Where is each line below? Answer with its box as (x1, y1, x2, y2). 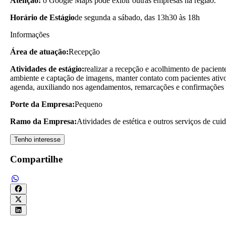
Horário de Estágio (10, 13, 75, 22)
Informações (10, 30, 49, 39)
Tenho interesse (14, 135, 61, 143)
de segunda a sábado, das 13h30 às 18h (75, 13, 200, 22)
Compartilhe (10, 154, 63, 165)
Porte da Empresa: (10, 99, 75, 108)
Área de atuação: (10, 47, 69, 56)
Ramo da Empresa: (10, 117, 77, 126)
